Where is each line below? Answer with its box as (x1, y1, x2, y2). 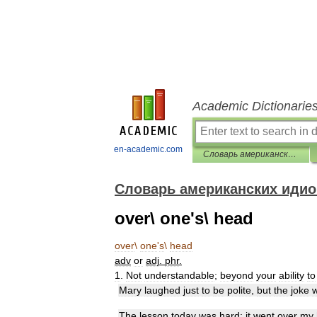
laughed (144, 284, 180, 296)
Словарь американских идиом (288, 149, 296, 159)
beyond (220, 270, 253, 281)
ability (279, 270, 304, 281)
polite (227, 284, 251, 296)
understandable (144, 270, 214, 281)
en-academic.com (114, 144, 183, 154)
